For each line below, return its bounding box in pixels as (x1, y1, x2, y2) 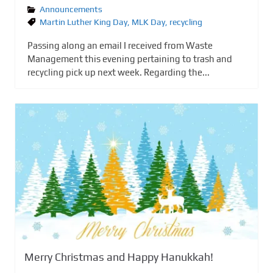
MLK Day (132, 17, 165, 27)
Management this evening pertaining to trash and (27, 54, 232, 65)
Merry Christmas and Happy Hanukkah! (24, 250, 213, 263)
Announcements (40, 4, 102, 15)
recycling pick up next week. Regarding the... (27, 67, 210, 78)
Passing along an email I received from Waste (27, 40, 213, 51)
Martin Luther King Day (40, 17, 127, 27)
